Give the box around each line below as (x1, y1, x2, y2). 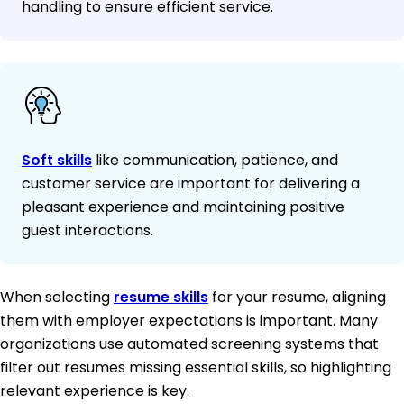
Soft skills (22, 150, 92, 171)
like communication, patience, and (92, 150, 338, 171)
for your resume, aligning (208, 287, 386, 308)
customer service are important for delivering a (22, 173, 360, 195)
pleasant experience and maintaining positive (22, 197, 344, 218)
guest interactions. (22, 220, 153, 242)
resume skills (114, 287, 208, 308)
